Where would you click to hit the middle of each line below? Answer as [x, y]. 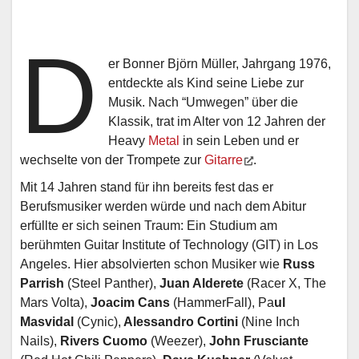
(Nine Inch [269, 321]
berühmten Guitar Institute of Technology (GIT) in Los [169, 244]
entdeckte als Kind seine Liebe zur [206, 83]
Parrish [42, 283]
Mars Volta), [55, 302]
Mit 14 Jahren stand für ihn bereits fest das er [147, 187]
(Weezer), [178, 341]
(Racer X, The [285, 283]
